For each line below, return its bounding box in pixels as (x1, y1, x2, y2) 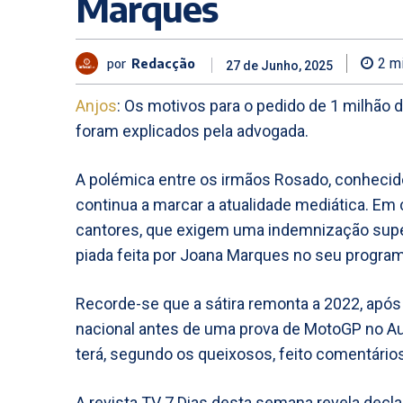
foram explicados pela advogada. (76, 121, 309, 140)
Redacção (131, 55, 195, 71)
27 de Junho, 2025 (226, 58, 333, 74)
